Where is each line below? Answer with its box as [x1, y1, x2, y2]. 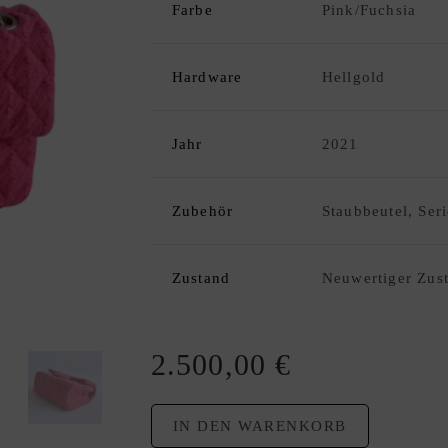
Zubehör [171, 202, 234, 219]
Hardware [171, 68, 243, 85]
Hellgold [321, 68, 386, 85]
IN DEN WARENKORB [172, 417, 347, 434]
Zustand [171, 269, 231, 286]
